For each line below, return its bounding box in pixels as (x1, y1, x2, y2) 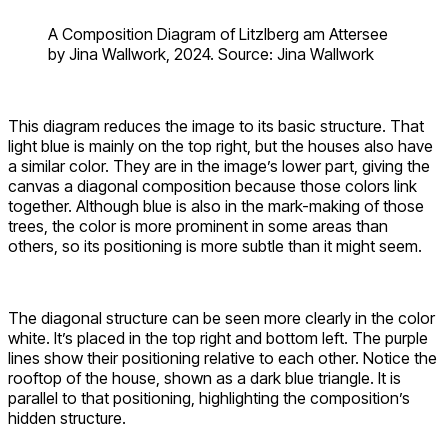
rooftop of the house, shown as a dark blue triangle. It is (8, 367, 401, 388)
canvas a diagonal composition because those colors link (8, 175, 417, 196)
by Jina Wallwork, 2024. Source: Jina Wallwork (48, 43, 374, 64)
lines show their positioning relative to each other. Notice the (8, 347, 437, 368)
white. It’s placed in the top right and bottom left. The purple (8, 327, 428, 348)
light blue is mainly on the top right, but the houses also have (8, 135, 433, 156)
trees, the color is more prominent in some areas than (8, 215, 388, 236)
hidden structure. (8, 407, 126, 428)
